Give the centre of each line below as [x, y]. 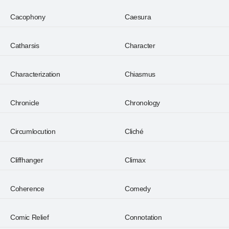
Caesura [138, 17]
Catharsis [25, 45]
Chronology [142, 103]
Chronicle [25, 103]
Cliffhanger [27, 160]
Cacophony [28, 17]
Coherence [27, 189]
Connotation [143, 217]
